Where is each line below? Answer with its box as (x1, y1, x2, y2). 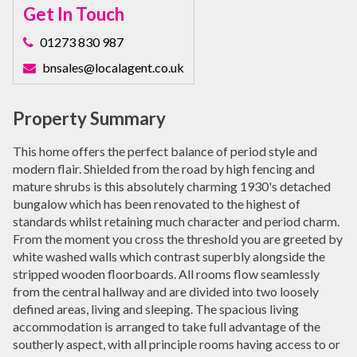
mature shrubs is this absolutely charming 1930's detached (13, 178, 331, 194)
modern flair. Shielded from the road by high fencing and (13, 160, 315, 176)
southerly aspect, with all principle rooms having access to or (13, 335, 340, 351)
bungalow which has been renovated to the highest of (13, 195, 300, 211)
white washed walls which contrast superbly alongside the (13, 248, 325, 264)
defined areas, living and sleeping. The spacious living (13, 300, 299, 316)
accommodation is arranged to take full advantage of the (13, 318, 320, 334)
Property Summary (13, 107, 166, 129)
